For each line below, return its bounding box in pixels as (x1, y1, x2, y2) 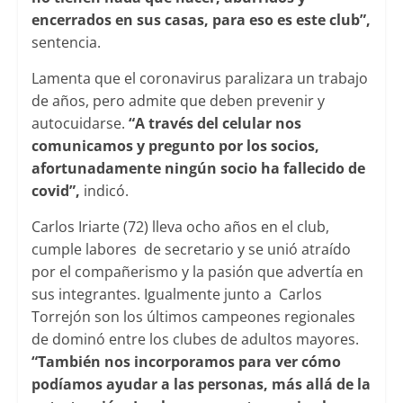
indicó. (83, 180, 129, 201)
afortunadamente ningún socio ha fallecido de (31, 157, 365, 178)
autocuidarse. (31, 112, 129, 133)
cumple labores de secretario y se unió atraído (31, 238, 351, 259)
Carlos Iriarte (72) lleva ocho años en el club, (31, 216, 329, 237)
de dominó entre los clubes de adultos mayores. (31, 328, 359, 349)
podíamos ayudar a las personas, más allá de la (31, 373, 371, 394)
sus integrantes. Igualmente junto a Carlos (31, 283, 322, 304)
